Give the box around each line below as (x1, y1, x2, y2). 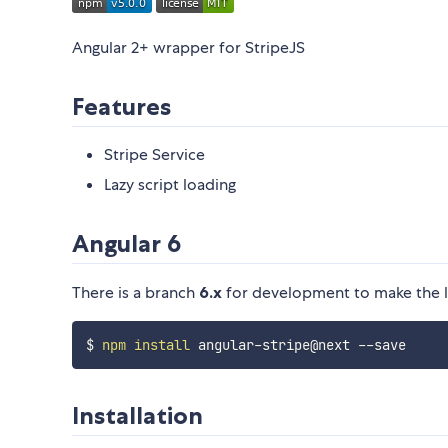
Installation (72, 401, 203, 431)
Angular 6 (72, 229, 181, 259)
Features (72, 92, 171, 122)
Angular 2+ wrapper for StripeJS (72, 37, 305, 59)
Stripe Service (104, 144, 205, 166)
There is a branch (72, 282, 199, 304)
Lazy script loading (104, 174, 236, 196)
